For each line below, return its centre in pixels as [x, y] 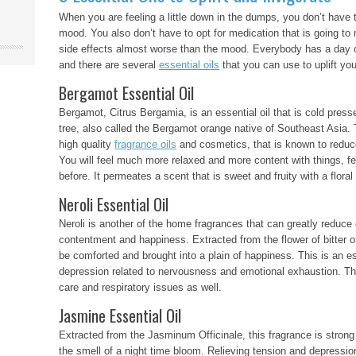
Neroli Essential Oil [114, 204]
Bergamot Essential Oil [126, 93]
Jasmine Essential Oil [120, 315]
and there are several [109, 65]
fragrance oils [145, 144]
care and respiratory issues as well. [140, 287]
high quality [87, 144]
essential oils [189, 65]
